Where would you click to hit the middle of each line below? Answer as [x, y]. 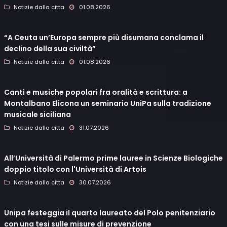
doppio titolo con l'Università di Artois [75, 169]
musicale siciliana [37, 115]
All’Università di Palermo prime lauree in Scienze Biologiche [113, 158]
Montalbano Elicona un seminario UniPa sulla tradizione [108, 104]
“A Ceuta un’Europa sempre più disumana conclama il [104, 38]
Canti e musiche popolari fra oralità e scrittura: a [96, 92]
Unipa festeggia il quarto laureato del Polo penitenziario [110, 213]
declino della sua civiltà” [50, 49]
